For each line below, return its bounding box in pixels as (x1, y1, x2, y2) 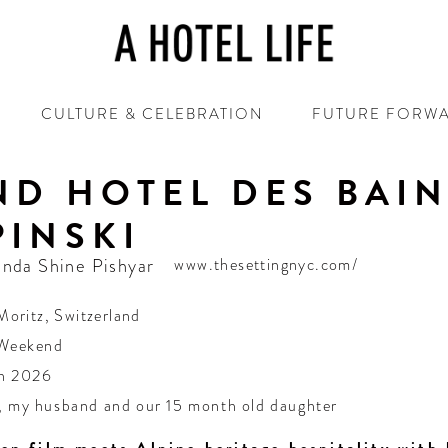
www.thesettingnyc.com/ (174, 253, 359, 276)
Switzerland (54, 304, 141, 327)
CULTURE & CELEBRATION (40, 103, 264, 126)
